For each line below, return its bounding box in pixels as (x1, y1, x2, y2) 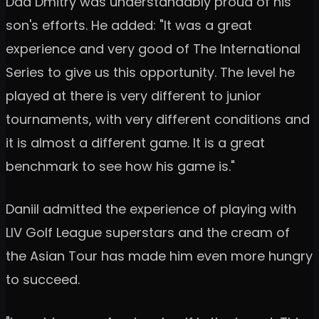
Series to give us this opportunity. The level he (6, 63, 295, 81)
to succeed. (6, 270, 80, 288)
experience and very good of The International (6, 39, 300, 58)
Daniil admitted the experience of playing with (6, 199, 296, 218)
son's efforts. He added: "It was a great (6, 16, 252, 34)
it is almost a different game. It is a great (6, 133, 265, 152)
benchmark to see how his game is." (6, 157, 235, 175)
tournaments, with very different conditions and (6, 110, 310, 128)
